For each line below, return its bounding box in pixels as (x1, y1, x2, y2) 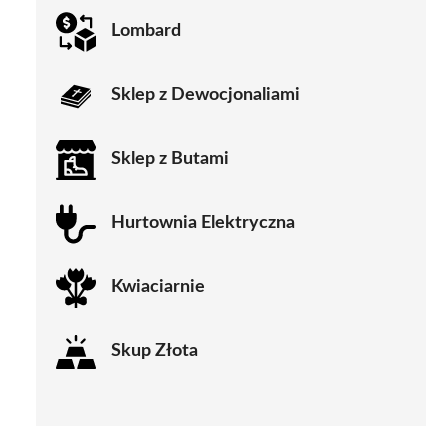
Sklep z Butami (111, 150, 229, 169)
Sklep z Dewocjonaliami (111, 86, 300, 105)
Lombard (111, 22, 181, 41)
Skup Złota (111, 342, 198, 361)
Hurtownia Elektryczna (111, 214, 295, 233)
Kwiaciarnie (111, 278, 205, 297)
